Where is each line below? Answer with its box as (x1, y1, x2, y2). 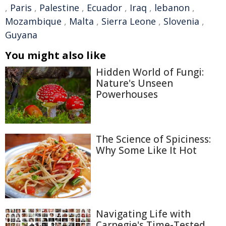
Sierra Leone (101, 15, 156, 27)
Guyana (5, 29, 37, 41)
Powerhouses (96, 88, 158, 101)
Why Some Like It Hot (96, 144, 197, 157)
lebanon (154, 2, 190, 14)
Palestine (39, 2, 79, 14)
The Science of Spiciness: (96, 133, 211, 146)
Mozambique (5, 15, 62, 27)
